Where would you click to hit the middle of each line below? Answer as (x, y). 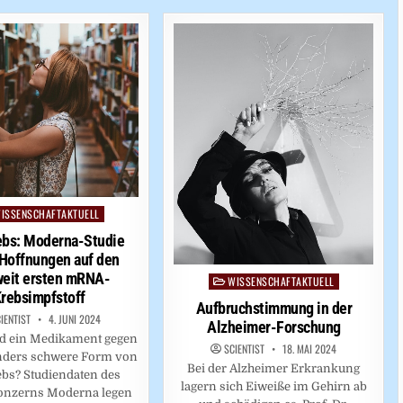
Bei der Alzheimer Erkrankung (274, 369)
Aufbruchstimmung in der (274, 309)
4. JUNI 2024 (74, 319)
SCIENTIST (245, 349)
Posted (226, 282)
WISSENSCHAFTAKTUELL (281, 282)
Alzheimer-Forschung (274, 327)
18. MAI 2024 (309, 349)
